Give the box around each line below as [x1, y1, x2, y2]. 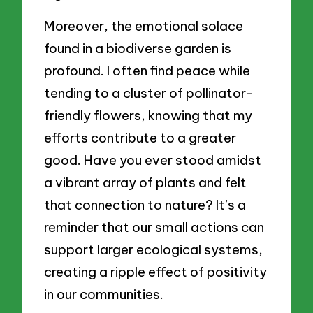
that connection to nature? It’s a [44, 196, 247, 214]
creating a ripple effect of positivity [44, 263, 268, 281]
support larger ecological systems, [44, 241, 263, 259]
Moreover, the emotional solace [44, 17, 244, 35]
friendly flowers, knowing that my [44, 107, 253, 124]
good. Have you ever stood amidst [44, 152, 262, 169]
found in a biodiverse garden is [44, 40, 232, 57]
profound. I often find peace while [44, 62, 251, 80]
